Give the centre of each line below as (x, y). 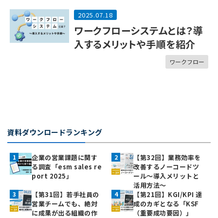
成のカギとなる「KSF (166, 204)
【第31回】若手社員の (65, 194)
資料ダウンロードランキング (55, 132)
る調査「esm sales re (67, 167)
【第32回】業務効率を (167, 157)
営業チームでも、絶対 (64, 204)
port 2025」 (52, 176)
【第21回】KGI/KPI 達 (168, 194)
